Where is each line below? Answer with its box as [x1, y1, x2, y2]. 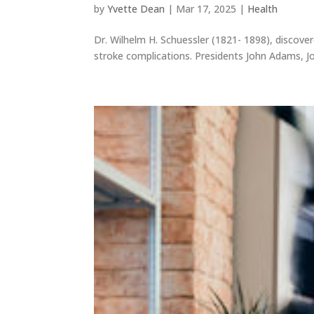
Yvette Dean [107, 2, 165, 16]
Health [247, 2, 278, 16]
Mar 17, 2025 [176, 2, 237, 16]
